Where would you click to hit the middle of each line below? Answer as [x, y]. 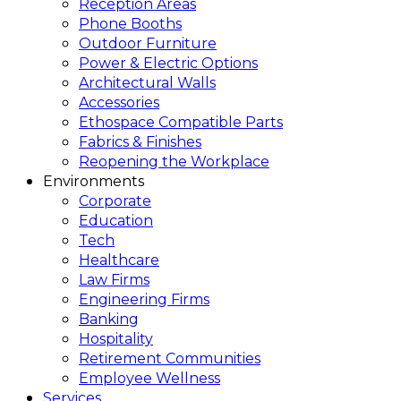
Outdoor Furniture [148, 44]
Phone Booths [130, 24]
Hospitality [116, 339]
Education [116, 221]
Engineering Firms [144, 300]
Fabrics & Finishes [140, 142]
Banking [109, 320]
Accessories [119, 103]
